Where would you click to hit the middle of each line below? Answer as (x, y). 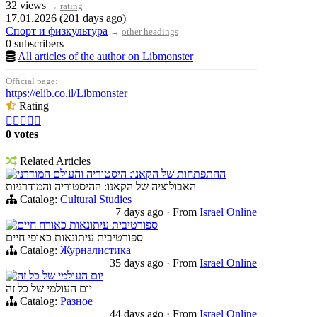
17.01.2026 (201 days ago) (66, 18)
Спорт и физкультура (57, 31)
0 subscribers (35, 44)
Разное (76, 301)
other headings (150, 32)
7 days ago (141, 212)
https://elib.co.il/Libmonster (67, 93)
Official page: (32, 81)
